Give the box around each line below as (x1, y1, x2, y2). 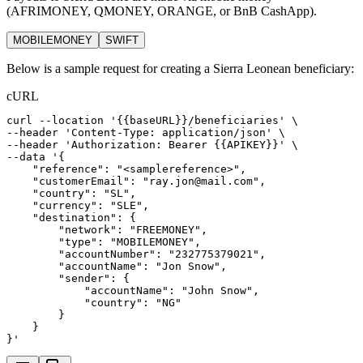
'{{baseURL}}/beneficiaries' (110, 113, 285, 126)
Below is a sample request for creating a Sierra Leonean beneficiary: (6, 61, 354, 75)
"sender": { (6, 271, 130, 284)
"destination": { (6, 211, 136, 224)
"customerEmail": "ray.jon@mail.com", (6, 174, 266, 187)
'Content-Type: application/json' (65, 126, 272, 139)
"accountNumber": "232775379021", (6, 247, 266, 260)
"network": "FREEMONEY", (6, 223, 207, 236)
